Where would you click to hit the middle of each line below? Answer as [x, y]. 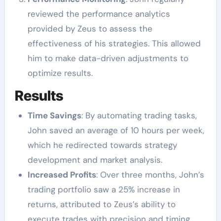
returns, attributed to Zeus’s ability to [101, 204]
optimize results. [60, 73]
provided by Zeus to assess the [90, 29]
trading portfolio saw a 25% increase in [104, 189]
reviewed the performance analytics [99, 14]
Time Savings [54, 115]
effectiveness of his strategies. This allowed [114, 44]
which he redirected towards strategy [102, 145]
